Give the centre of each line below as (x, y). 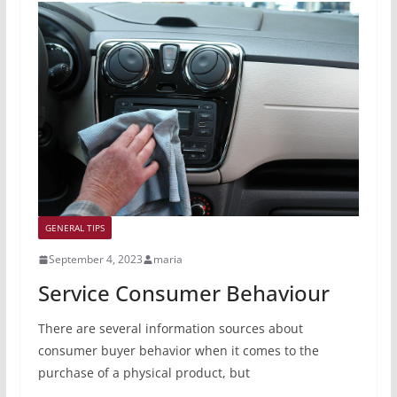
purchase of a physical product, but (144, 373)
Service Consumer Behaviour (183, 293)
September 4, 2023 (95, 260)
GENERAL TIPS (74, 228)
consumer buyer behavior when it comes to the (178, 351)
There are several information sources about (170, 329)
